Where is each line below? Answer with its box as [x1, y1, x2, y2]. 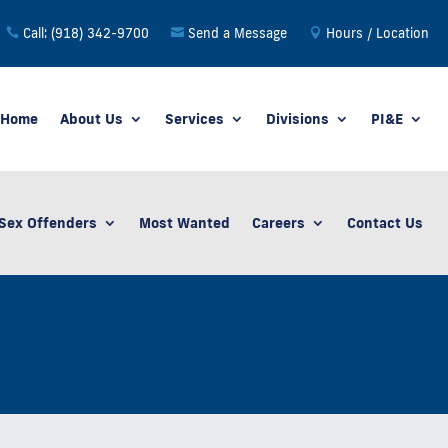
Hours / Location [325, 25, 429, 42]
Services [165, 109, 224, 128]
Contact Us [347, 213, 423, 232]
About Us [60, 109, 123, 128]
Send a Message [187, 25, 287, 42]
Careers [252, 213, 305, 232]
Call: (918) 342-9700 [22, 25, 149, 42]
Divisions [266, 109, 329, 128]
